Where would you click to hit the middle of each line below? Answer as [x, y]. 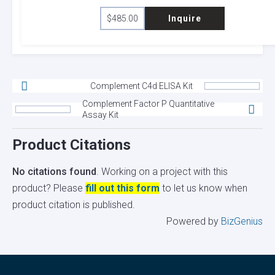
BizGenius [242, 222]
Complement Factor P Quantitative [148, 103]
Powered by [194, 222]
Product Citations [72, 145]
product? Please [49, 188]
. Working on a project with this [162, 172]
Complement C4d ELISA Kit [141, 86]
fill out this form [122, 188]
